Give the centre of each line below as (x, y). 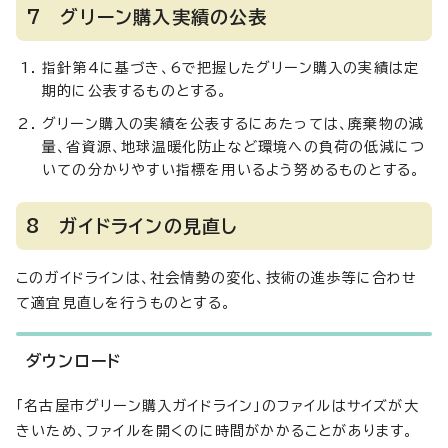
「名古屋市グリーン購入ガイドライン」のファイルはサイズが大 (217, 406)
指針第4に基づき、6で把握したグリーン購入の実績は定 (231, 68)
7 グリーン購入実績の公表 (147, 17)
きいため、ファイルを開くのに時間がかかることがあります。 (215, 431)
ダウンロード (74, 361)
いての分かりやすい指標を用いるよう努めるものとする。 (231, 170)
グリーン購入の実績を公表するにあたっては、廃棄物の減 (233, 124)
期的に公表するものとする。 (135, 91)
